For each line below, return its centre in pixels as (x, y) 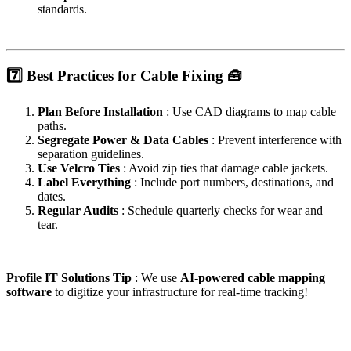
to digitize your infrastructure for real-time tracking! (181, 292)
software (31, 292)
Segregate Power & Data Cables (125, 140)
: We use (157, 278)
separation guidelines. (91, 154)
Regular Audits (80, 211)
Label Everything (86, 183)
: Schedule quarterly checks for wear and (222, 211)
